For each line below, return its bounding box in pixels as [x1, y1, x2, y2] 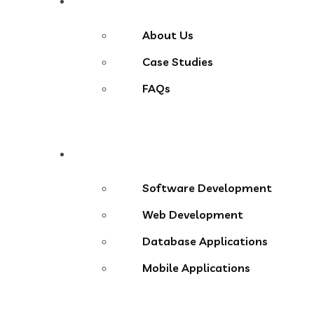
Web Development [142, 207, 243, 222]
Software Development [142, 181, 272, 196]
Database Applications [142, 234, 268, 249]
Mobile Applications [142, 261, 250, 275]
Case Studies [142, 55, 213, 69]
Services [86, 146, 130, 161]
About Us [142, 28, 193, 43]
